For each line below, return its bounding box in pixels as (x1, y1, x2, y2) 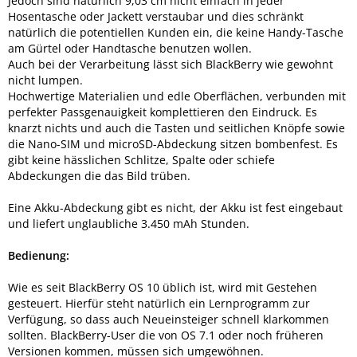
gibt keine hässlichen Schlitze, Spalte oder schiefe (8, 151, 275, 167)
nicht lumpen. (8, 72, 83, 88)
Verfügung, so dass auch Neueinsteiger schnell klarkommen (8, 311, 329, 327)
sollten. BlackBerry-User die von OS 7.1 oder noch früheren (8, 327, 324, 343)
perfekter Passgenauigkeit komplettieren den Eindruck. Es (8, 104, 317, 120)
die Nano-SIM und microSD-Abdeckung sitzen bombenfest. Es (8, 135, 338, 151)
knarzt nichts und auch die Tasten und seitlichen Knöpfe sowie (8, 120, 345, 135)
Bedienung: (8, 247, 69, 263)
